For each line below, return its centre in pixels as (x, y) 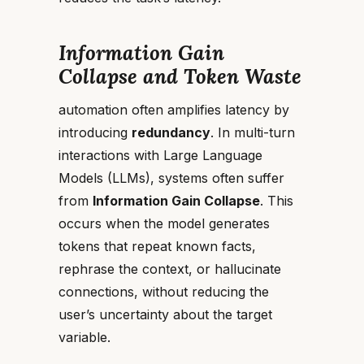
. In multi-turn (253, 132)
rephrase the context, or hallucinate (170, 269)
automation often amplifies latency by (174, 110)
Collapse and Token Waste (180, 76)
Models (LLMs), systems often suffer (171, 178)
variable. (84, 337)
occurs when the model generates (164, 223)
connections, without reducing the (164, 292)
